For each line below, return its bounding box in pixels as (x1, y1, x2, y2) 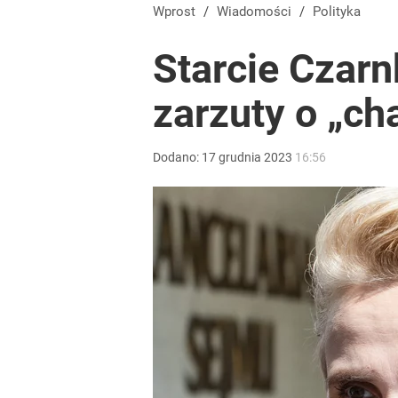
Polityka (321, 4, 361, 20)
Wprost (164, 4, 195, 20)
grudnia (219, 150, 261, 164)
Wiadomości (228, 4, 291, 20)
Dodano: (153, 150, 202, 164)
